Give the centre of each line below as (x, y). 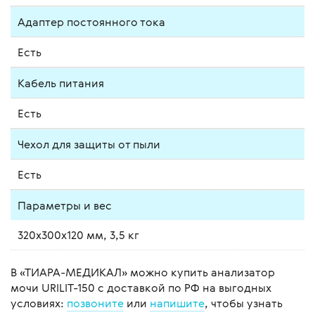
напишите (177, 303)
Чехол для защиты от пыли (89, 144)
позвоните (95, 303)
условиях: (39, 303)
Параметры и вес (65, 206)
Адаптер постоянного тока (91, 22)
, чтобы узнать (244, 303)
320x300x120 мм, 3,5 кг (78, 235)
